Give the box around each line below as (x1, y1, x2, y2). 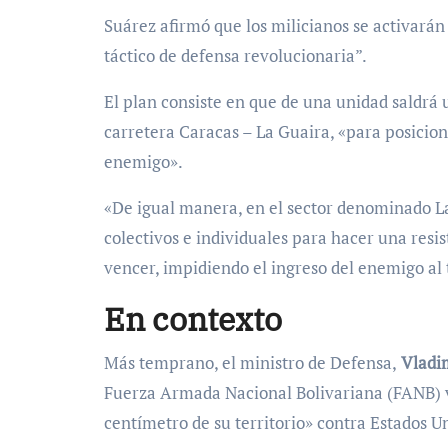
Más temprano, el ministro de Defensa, (104, 351, 397, 374)
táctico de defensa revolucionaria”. (104, 44, 367, 67)
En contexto (104, 298, 282, 340)
